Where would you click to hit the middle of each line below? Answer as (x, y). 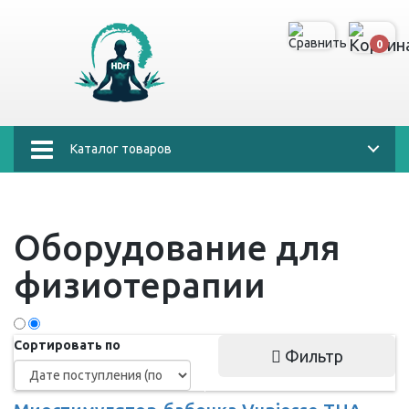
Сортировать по (67, 345)
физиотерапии (140, 285)
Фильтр (312, 356)
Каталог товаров (121, 149)
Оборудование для (177, 247)
